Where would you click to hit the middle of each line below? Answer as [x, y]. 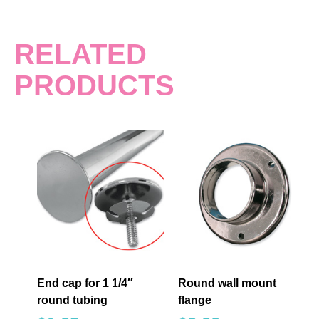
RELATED [80, 54]
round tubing [72, 300]
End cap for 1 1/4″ [85, 283]
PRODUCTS [94, 86]
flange [195, 300]
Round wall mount [227, 283]
